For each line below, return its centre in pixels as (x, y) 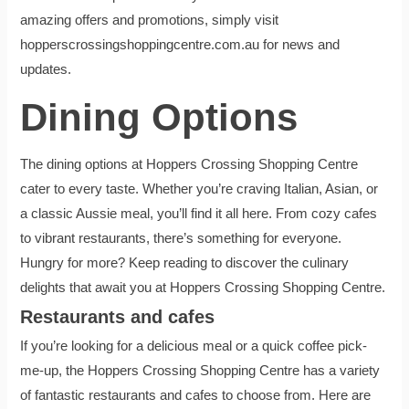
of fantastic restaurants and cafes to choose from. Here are (196, 395)
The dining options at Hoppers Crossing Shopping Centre (189, 164)
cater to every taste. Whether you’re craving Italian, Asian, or (199, 189)
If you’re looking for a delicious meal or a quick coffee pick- (194, 346)
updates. (46, 69)
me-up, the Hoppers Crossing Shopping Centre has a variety (200, 370)
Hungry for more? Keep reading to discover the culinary (185, 262)
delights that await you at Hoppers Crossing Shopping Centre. (203, 287)
